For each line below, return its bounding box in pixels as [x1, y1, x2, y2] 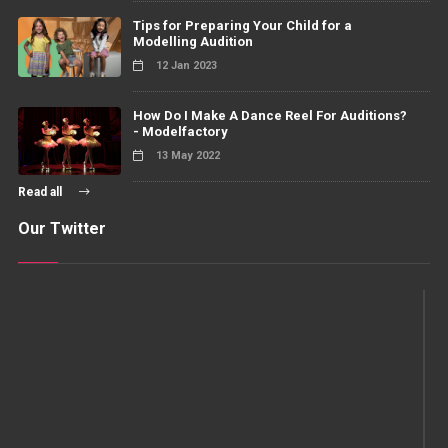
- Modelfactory [132, 123, 228, 139]
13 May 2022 [152, 148, 220, 162]
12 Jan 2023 [152, 59, 217, 73]
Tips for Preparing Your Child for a [132, 18, 352, 34]
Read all [17, 184, 65, 199]
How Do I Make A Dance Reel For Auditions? [132, 107, 407, 123]
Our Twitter [17, 218, 106, 238]
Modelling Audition [132, 34, 253, 50]
